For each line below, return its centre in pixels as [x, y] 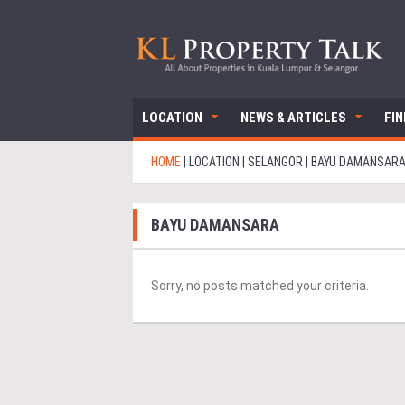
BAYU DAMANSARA [215, 225]
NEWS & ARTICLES [293, 118]
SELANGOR [275, 162]
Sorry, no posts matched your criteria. [260, 286]
